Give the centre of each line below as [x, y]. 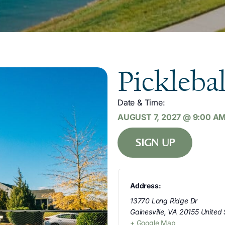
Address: [146, 186]
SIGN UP [155, 143]
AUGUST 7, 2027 [149, 117]
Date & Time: [141, 103]
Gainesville [147, 212]
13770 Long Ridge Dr [164, 201]
